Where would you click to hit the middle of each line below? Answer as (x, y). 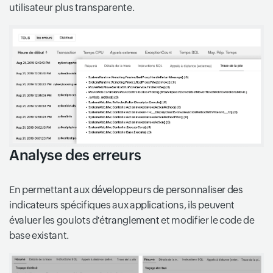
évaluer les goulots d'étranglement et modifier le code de (132, 221)
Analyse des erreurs (75, 155)
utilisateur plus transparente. (72, 8)
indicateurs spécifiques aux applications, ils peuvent (122, 205)
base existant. (39, 236)
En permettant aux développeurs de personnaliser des (126, 190)
